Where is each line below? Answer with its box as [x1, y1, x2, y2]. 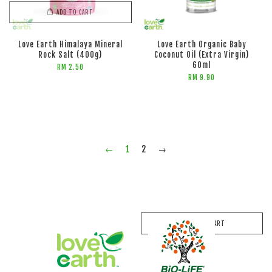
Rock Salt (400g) [38, 50, 103, 59]
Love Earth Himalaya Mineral [18, 40, 123, 49]
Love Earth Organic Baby [157, 40, 246, 49]
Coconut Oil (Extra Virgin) [154, 50, 250, 59]
